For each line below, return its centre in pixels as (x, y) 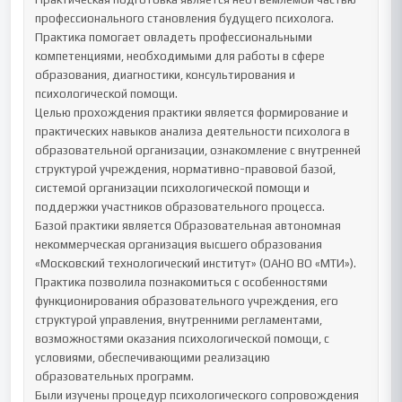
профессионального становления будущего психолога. (185, 18)
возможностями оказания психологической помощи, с (183, 339)
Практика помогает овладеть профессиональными (174, 37)
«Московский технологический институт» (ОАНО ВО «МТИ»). (196, 263)
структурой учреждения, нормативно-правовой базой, (186, 169)
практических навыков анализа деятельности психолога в (193, 131)
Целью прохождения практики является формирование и (192, 113)
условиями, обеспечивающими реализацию (153, 358)
